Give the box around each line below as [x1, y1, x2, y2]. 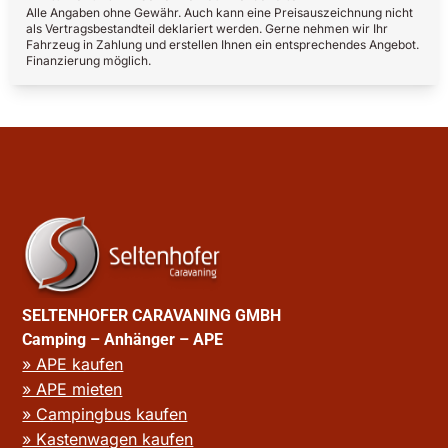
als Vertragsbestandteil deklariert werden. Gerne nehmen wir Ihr [26, 20, 388, 36]
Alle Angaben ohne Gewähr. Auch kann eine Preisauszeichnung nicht [26, 4, 413, 20]
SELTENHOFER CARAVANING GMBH [22, 306, 282, 326]
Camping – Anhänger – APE [22, 330, 232, 350]
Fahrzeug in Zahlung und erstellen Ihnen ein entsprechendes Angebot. [26, 36, 419, 52]
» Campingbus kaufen [22, 404, 188, 425]
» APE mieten [22, 379, 123, 400]
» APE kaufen [22, 354, 124, 375]
